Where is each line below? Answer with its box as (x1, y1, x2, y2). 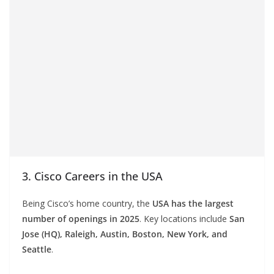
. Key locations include (139, 213, 229, 225)
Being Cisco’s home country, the (22, 198, 152, 210)
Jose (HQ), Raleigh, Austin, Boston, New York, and (22, 228, 228, 240)
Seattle (22, 243, 51, 256)
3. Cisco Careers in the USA (22, 169, 163, 184)
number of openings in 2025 (22, 213, 139, 225)
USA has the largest (152, 198, 234, 210)
